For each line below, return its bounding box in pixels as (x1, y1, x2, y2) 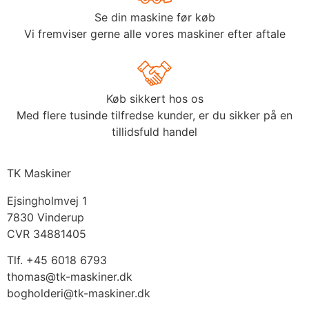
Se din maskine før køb (94, 10, 215, 24)
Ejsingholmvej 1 (7, 193, 87, 208)
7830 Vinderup (7, 210, 84, 224)
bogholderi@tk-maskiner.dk (7, 286, 150, 300)
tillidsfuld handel (112, 124, 197, 139)
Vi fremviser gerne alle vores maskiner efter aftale (23, 26, 286, 41)
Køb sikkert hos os (106, 91, 203, 106)
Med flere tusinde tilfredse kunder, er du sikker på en (17, 108, 292, 122)
